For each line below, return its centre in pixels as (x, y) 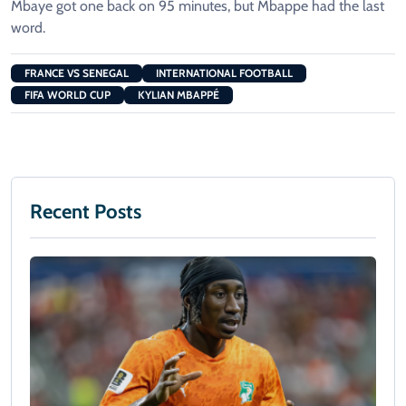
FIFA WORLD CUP (68, 95)
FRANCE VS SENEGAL (77, 73)
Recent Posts (86, 212)
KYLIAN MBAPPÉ (179, 95)
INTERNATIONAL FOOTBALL (224, 73)
